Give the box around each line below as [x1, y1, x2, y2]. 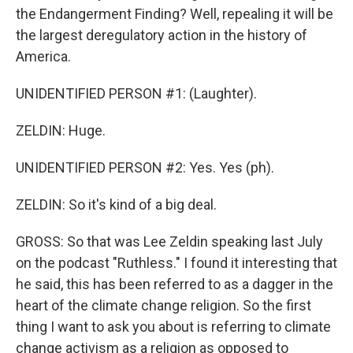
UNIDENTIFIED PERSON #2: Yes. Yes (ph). [16, 159, 274, 176]
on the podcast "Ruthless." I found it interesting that [16, 255, 337, 271]
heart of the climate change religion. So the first [16, 297, 311, 314]
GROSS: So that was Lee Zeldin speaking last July [16, 233, 323, 250]
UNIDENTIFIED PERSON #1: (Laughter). [16, 85, 257, 102]
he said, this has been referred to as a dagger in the [16, 276, 333, 292]
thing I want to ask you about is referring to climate [16, 318, 331, 335]
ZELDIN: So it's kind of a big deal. [16, 196, 217, 213]
